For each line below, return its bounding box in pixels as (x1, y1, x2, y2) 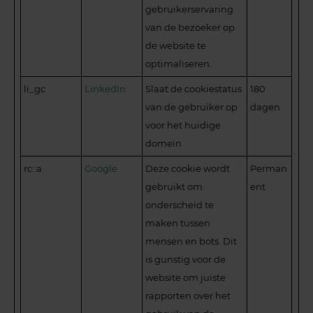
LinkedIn (85, 83, 126, 95)
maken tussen (145, 217, 211, 229)
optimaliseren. (145, 58, 212, 70)
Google (85, 163, 118, 175)
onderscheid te (145, 199, 214, 211)
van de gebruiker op (145, 101, 238, 113)
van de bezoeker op (145, 22, 235, 34)
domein (145, 138, 182, 150)
